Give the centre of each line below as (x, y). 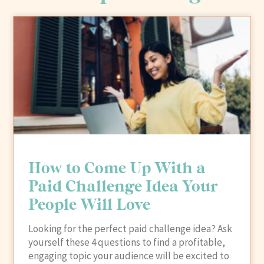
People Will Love (90, 204)
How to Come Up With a (117, 167)
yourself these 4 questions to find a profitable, (127, 242)
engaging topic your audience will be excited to (129, 256)
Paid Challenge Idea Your (123, 186)
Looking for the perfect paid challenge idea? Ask (131, 229)
